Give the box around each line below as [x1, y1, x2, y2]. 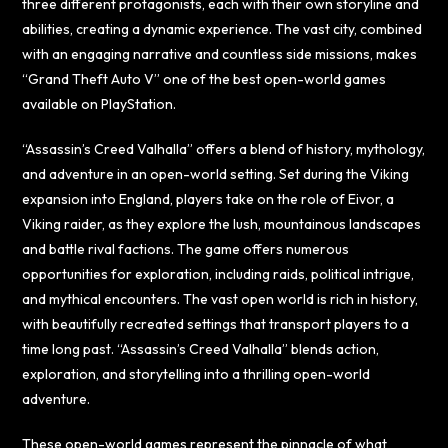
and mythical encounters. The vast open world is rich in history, [22, 289, 419, 308]
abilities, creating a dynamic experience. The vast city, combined [22, 19, 423, 38]
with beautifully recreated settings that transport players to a [22, 314, 410, 333]
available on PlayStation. [22, 94, 177, 113]
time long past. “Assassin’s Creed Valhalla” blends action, [22, 339, 380, 358]
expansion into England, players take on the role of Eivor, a [22, 189, 395, 208]
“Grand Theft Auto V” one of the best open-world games [22, 69, 387, 88]
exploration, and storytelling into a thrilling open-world [22, 364, 371, 383]
